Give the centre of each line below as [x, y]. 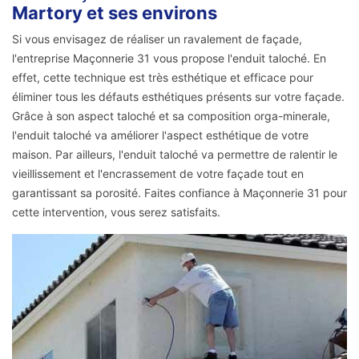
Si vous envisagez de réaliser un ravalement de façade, [157, 38]
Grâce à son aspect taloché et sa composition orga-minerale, [171, 115]
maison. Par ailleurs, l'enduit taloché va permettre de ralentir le [175, 154]
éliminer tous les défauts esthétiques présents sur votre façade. [178, 96]
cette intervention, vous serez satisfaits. [116, 212]
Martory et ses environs [115, 12]
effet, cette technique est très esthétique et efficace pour [163, 77]
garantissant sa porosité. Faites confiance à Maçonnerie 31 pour [179, 192]
